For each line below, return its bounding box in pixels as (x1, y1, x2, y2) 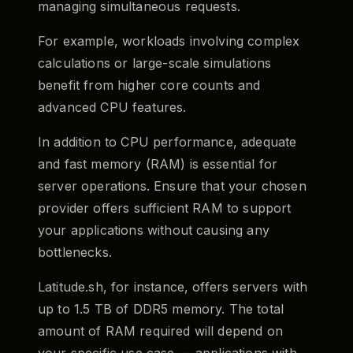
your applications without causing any (38, 221, 269, 238)
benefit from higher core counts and (38, 76, 261, 93)
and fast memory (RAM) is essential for (38, 155, 278, 172)
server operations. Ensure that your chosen (38, 177, 307, 194)
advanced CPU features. (38, 98, 187, 115)
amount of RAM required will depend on (38, 322, 283, 339)
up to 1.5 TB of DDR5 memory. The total (38, 300, 284, 317)
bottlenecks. (38, 243, 117, 260)
